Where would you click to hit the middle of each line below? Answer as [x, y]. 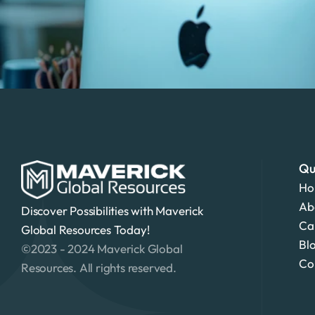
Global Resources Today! [85, 229]
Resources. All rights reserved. [99, 267]
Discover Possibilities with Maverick [112, 210]
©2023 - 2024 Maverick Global [102, 248]
